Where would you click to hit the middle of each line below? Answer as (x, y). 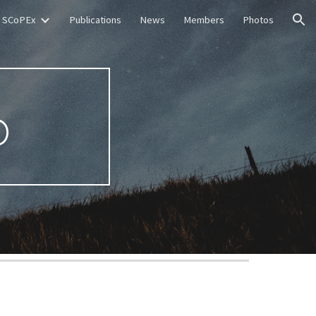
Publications (95, 20)
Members (204, 20)
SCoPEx (19, 20)
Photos (258, 20)
